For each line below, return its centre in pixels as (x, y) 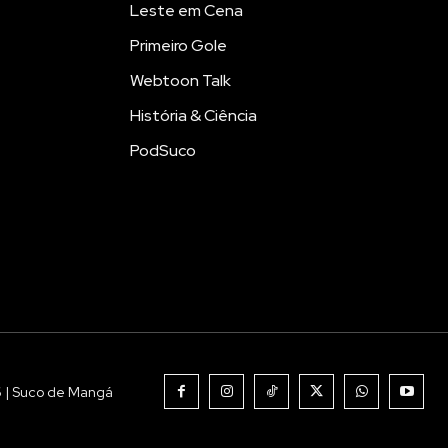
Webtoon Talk (180, 80)
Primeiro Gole (178, 45)
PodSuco (163, 150)
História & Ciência (193, 115)
